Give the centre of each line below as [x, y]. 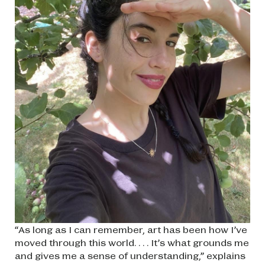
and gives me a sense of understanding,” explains [130, 255]
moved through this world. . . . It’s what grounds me [132, 242]
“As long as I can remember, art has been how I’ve [131, 229]
